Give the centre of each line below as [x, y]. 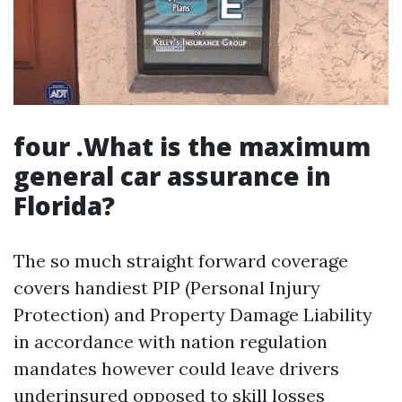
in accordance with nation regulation [170, 342]
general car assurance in [172, 176]
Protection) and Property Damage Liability [193, 315]
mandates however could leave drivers [176, 369]
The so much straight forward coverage [181, 261]
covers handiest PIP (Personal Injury [167, 288]
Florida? [64, 206]
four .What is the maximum [192, 147]
